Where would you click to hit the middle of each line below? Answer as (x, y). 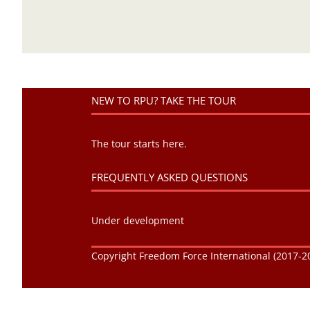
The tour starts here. (139, 143)
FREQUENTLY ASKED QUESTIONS (170, 177)
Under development (138, 221)
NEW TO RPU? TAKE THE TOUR (164, 100)
